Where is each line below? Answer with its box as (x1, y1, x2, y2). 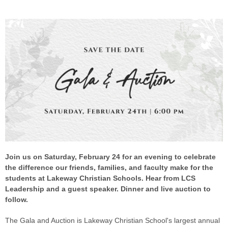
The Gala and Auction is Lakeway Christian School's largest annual (5, 216, 220, 224)
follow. (5, 195, 28, 204)
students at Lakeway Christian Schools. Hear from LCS (5, 174, 195, 182)
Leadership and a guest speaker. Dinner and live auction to (5, 184, 211, 193)
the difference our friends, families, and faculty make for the (5, 163, 213, 172)
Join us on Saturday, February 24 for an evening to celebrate (5, 152, 216, 161)
